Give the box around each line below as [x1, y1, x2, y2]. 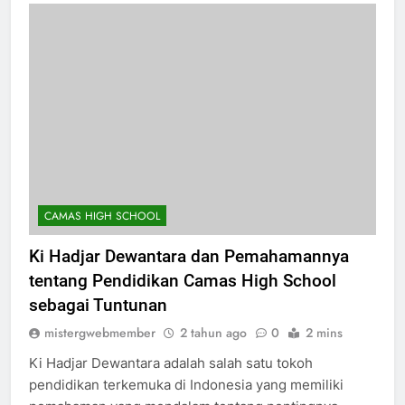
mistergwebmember [44, 339, 155, 358]
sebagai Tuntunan [29, 310, 167, 332]
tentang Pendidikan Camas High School [29, 286, 336, 307]
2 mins [306, 339, 343, 358]
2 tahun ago [180, 339, 247, 358]
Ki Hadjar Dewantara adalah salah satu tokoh [29, 370, 313, 388]
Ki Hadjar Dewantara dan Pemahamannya [29, 261, 349, 283]
